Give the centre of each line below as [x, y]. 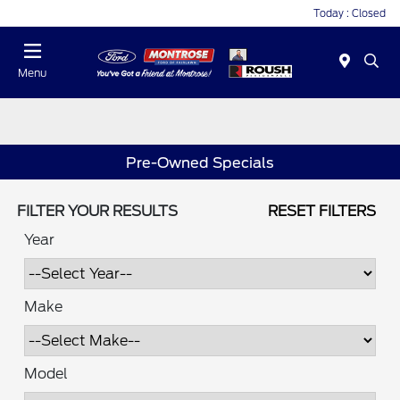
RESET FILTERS [321, 212]
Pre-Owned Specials [200, 162]
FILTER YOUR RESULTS [98, 212]
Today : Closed [350, 13]
